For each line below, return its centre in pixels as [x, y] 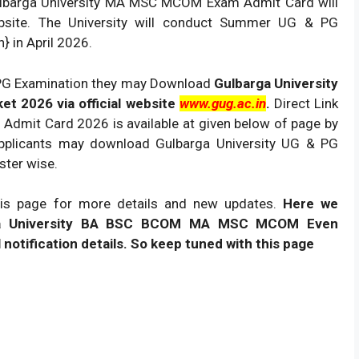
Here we [311, 204]
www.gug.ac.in [222, 103]
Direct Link [304, 103]
